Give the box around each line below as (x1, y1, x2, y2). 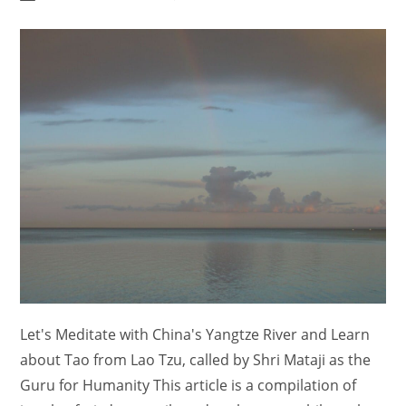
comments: (170, 5, 238, 23)
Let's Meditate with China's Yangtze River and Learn (20, 324, 371, 344)
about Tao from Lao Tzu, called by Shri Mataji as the (20, 349, 372, 370)
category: (89, 5, 145, 23)
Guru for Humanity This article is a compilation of (20, 374, 357, 395)
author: (19, 5, 64, 23)
